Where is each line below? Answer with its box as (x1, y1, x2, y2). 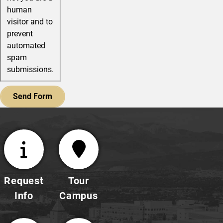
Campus (59, 190, 98, 202)
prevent (7, 29, 33, 39)
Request (4, 175, 44, 187)
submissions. (7, 65, 54, 75)
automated (7, 41, 45, 51)
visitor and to (7, 17, 53, 27)
